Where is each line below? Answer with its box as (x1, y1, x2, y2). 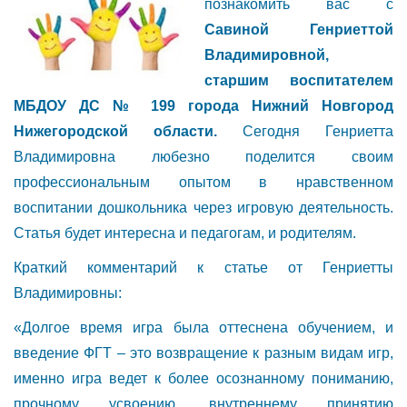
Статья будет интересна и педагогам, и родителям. (14, 224, 356, 241)
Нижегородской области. (14, 123, 217, 139)
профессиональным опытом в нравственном (14, 174, 393, 190)
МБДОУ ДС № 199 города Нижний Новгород (14, 97, 393, 114)
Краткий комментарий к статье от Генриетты (14, 259, 393, 275)
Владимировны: (14, 284, 122, 301)
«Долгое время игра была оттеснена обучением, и (14, 319, 393, 335)
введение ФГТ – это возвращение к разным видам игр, (14, 344, 393, 361)
